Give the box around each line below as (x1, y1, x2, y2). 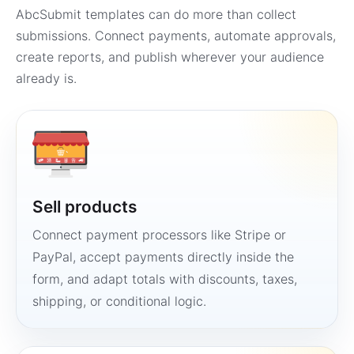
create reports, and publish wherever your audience (16, 49, 324, 65)
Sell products (32, 197, 137, 217)
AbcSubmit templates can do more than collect (16, 6, 296, 22)
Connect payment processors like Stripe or (32, 227, 286, 243)
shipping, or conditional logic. (32, 293, 206, 309)
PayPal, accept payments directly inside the (32, 249, 294, 265)
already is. (16, 70, 77, 86)
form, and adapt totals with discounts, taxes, (32, 271, 297, 287)
